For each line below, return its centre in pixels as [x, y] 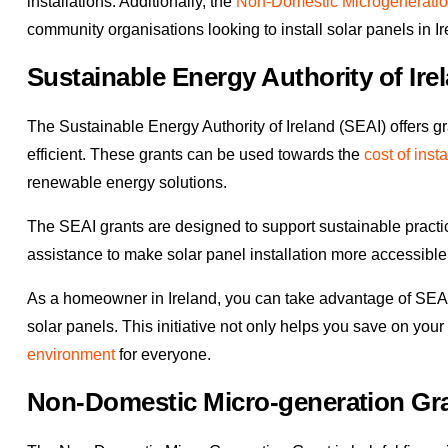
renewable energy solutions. [127, 183]
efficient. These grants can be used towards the [195, 155]
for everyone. [163, 355]
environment [71, 355]
